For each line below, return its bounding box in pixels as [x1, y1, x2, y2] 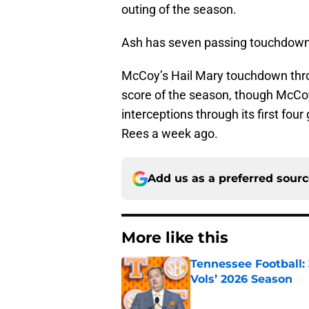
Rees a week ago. [121, 126, 218, 141]
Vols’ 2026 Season [190, 272, 292, 286]
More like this [121, 228, 228, 248]
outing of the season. [121, 2, 237, 17]
